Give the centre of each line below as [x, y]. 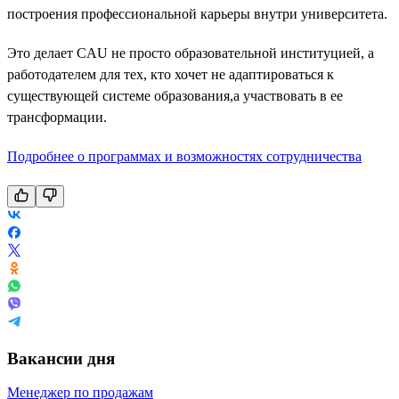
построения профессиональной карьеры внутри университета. [197, 13]
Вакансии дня [61, 358]
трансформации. [57, 117]
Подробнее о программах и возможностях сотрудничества [184, 156]
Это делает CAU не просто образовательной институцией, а [191, 53]
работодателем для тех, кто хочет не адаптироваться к [171, 74]
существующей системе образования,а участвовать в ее [175, 95]
